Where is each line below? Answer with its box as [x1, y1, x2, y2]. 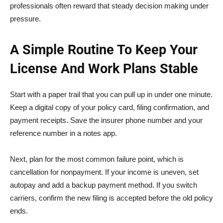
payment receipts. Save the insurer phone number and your [10, 115, 203, 124]
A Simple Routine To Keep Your [10, 41, 198, 58]
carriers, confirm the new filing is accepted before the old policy [10, 193, 213, 202]
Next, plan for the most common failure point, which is [10, 154, 184, 163]
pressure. [10, 14, 41, 23]
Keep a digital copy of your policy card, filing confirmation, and [10, 103, 209, 111]
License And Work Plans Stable [10, 60, 198, 77]
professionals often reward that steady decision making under [10, 1, 209, 10]
